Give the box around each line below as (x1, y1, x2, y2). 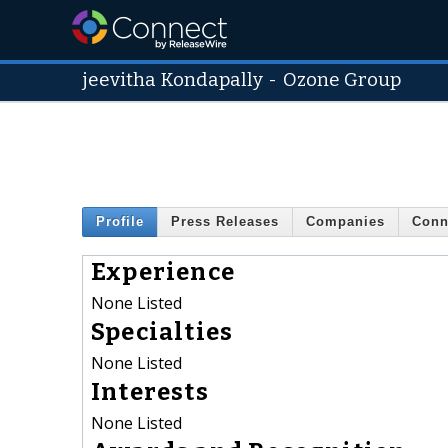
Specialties (91, 317, 234, 346)
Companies (306, 214, 385, 230)
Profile (96, 214, 144, 230)
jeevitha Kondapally (82, 69, 263, 91)
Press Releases (171, 214, 279, 230)
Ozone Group (283, 69, 402, 91)
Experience (91, 257, 235, 286)
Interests (91, 377, 209, 406)
